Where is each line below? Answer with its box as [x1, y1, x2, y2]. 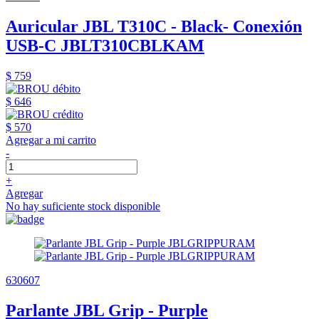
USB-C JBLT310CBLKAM [6, 36, 204, 56]
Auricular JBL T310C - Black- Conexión [6, 17, 302, 36]
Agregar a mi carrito [6, 134, 96, 147]
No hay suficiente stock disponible [6, 200, 160, 213]
